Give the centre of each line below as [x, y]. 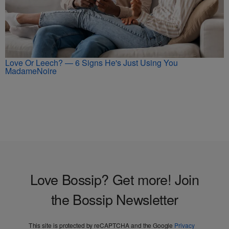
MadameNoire [31, 71]
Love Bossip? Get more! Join [114, 179]
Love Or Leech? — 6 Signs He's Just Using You [91, 63]
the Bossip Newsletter [114, 199]
